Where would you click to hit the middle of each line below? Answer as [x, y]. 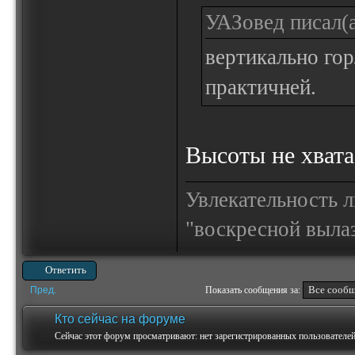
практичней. [261, 87]
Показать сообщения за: [254, 290]
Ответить [66, 270]
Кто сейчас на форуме [120, 319]
